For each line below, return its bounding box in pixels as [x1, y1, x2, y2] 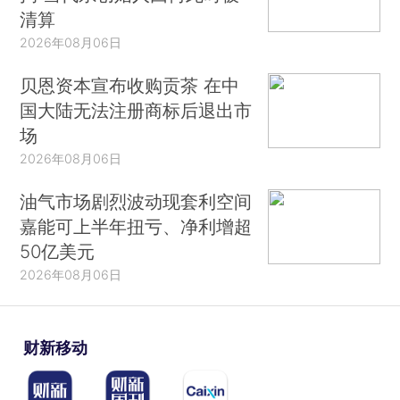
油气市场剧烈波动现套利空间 [20, 189, 253, 212]
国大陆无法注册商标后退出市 [20, 99, 253, 122]
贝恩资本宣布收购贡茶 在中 [20, 74, 240, 97]
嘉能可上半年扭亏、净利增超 [20, 214, 253, 237]
